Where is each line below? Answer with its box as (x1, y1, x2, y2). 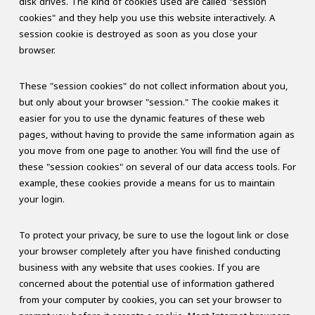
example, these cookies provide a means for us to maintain (18, 174, 275, 192)
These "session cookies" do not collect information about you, (18, 77, 288, 95)
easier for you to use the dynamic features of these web (18, 109, 265, 127)
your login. (18, 190, 65, 208)
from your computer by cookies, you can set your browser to (18, 290, 282, 309)
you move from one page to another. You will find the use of (18, 141, 280, 160)
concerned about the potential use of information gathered (18, 274, 274, 292)
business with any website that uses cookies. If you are (18, 258, 260, 276)
